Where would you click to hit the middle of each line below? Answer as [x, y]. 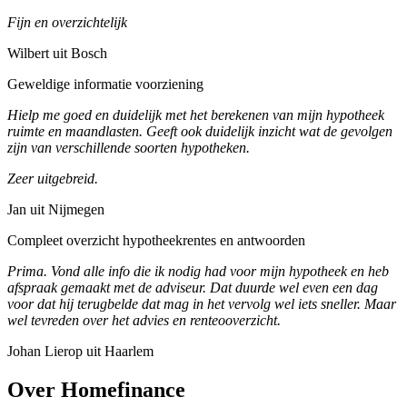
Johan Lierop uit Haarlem [80, 352]
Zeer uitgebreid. [53, 179]
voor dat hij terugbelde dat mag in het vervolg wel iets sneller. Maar [202, 304]
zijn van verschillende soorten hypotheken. [129, 148]
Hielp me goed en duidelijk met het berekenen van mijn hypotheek [196, 115]
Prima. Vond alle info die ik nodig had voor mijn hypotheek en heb [198, 272]
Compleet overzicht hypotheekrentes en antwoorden [156, 241]
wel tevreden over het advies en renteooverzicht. [144, 321]
